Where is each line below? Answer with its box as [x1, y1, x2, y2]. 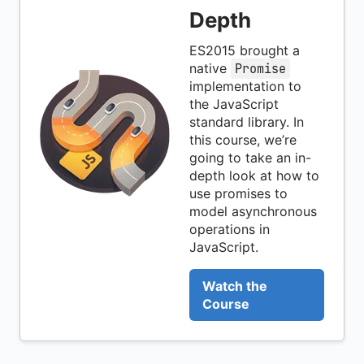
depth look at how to [189, 167, 319, 184]
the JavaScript [189, 96, 279, 113]
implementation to [189, 78, 301, 95]
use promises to [189, 185, 288, 202]
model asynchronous [189, 203, 317, 220]
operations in [189, 221, 270, 238]
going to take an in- [189, 149, 311, 167]
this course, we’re [189, 132, 297, 149]
